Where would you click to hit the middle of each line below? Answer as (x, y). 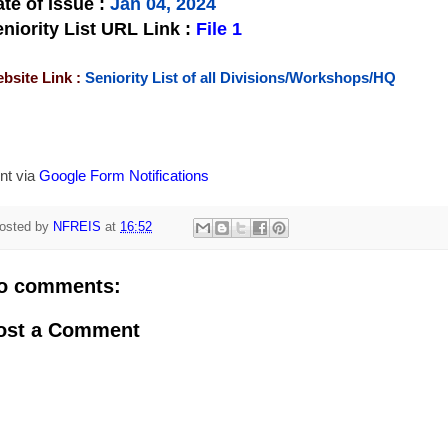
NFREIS (77, 226)
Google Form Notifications (124, 176)
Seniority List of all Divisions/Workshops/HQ (240, 78)
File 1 (219, 29)
